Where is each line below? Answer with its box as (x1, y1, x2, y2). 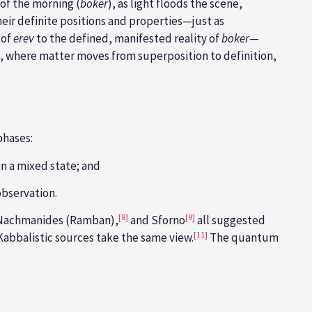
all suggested (195, 212, 265, 228)
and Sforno (128, 212, 185, 228)
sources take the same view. (55, 230, 194, 246)
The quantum (208, 230, 279, 246)
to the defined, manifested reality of (34, 30, 221, 46)
